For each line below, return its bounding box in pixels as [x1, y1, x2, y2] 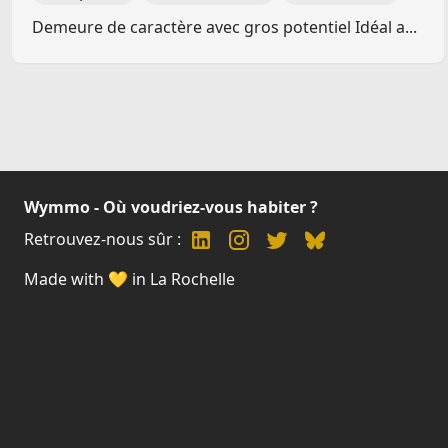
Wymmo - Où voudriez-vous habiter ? [24, 196, 318, 218]
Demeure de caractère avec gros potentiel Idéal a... [32, 16, 417, 38]
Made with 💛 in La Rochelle [24, 268, 235, 290]
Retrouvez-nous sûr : [24, 228, 181, 250]
